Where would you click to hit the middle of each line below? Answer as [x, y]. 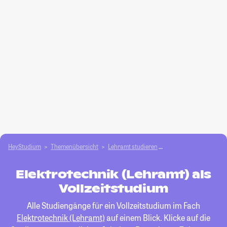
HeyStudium [25, 146]
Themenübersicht [74, 146]
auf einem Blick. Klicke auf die [158, 218]
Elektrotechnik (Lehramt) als [113, 174]
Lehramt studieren [133, 146]
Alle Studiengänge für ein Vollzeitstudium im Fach [113, 205]
